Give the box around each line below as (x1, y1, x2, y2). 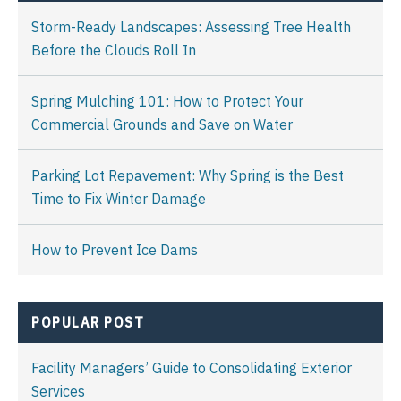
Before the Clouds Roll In (31, 40, 196, 59)
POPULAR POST (31, 312, 144, 331)
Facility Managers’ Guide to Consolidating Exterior (31, 358, 352, 377)
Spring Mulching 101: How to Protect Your (31, 91, 303, 110)
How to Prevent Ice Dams (31, 240, 198, 259)
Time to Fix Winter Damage (31, 189, 206, 208)
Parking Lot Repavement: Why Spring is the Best (31, 166, 344, 184)
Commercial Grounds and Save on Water (31, 115, 293, 133)
